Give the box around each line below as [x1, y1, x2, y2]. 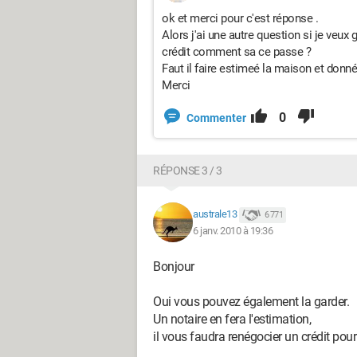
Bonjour [153, 259, 194, 274]
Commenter [186, 112, 246, 124]
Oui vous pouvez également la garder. [153, 294, 349, 309]
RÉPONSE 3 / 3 [153, 164, 222, 177]
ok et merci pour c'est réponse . [162, 11, 318, 25]
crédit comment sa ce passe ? [162, 45, 311, 59]
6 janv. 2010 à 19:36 [193, 224, 273, 237]
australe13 [193, 208, 237, 221]
